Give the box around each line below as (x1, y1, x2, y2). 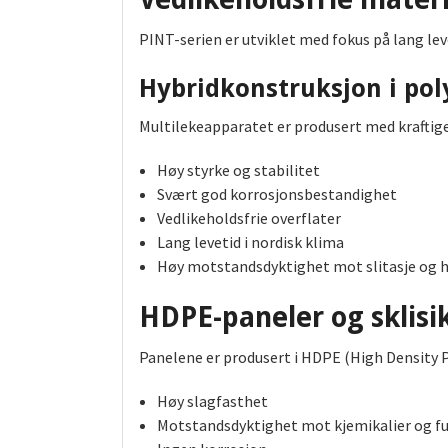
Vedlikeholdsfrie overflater (156, 208, 341, 229)
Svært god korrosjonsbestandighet (156, 184, 397, 205)
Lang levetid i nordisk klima (156, 232, 344, 253)
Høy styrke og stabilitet (156, 160, 320, 181)
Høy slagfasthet (156, 391, 268, 412)
